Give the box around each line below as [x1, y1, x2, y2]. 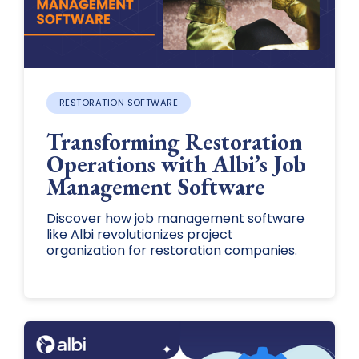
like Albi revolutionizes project [46, 224, 233, 244]
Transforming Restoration [46, 126, 302, 157]
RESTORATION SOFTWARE [58, 96, 179, 110]
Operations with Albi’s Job [46, 148, 306, 179]
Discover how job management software [46, 208, 305, 228]
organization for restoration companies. [46, 240, 297, 260]
